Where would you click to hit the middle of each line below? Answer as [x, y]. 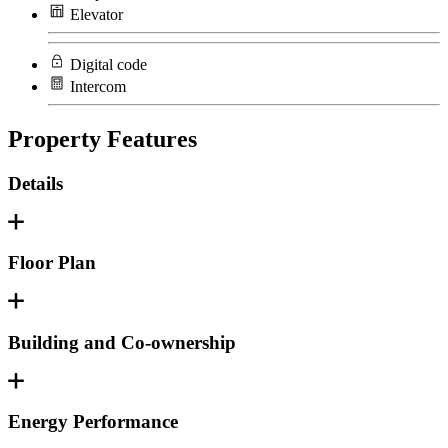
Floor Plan [52, 263]
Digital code [108, 65]
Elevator [96, 15]
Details [35, 183]
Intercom [98, 87]
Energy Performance [93, 422]
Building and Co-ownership [122, 342]
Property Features [102, 139]
